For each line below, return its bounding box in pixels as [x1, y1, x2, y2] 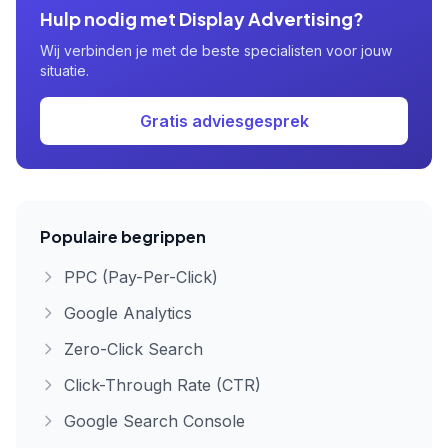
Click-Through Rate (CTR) [64, 375, 261, 395]
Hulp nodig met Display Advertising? [40, 7, 364, 30]
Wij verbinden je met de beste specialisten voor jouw [40, 42, 392, 59]
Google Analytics [64, 303, 192, 323]
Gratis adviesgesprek [139, 111, 309, 131]
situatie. [40, 62, 89, 79]
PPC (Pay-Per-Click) [64, 267, 218, 287]
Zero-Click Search [64, 339, 203, 359]
